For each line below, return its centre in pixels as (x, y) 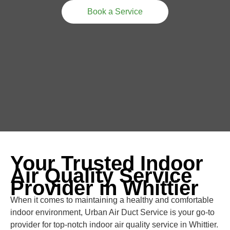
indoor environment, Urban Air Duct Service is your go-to (112, 212)
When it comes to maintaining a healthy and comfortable (112, 200)
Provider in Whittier (104, 188)
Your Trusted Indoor (107, 163)
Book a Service (115, 12)
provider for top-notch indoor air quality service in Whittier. (114, 225)
